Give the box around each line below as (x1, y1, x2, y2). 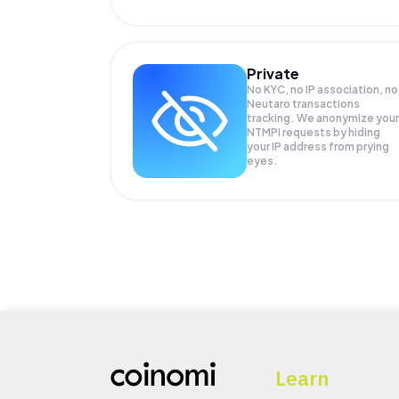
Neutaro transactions (246, 97, 360, 111)
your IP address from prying (246, 140, 389, 154)
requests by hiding (281, 126, 380, 140)
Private (246, 64, 299, 84)
